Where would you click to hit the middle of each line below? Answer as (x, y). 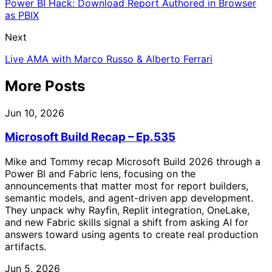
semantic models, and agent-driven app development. (129, 198)
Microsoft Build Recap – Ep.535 (90, 137)
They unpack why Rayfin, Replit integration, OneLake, (127, 210)
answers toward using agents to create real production (131, 235)
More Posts (45, 86)
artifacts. (25, 247)
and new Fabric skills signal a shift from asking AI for (127, 223)
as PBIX (22, 15)
